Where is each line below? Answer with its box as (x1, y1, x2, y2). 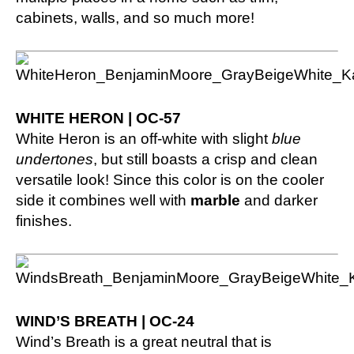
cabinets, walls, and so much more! (16, 9, 254, 26)
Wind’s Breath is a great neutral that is (16, 333, 272, 350)
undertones (16, 150, 93, 168)
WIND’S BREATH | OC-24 (16, 312, 194, 330)
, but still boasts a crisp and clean (93, 150, 318, 168)
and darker (240, 191, 318, 209)
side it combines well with (16, 191, 190, 209)
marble (190, 191, 240, 209)
